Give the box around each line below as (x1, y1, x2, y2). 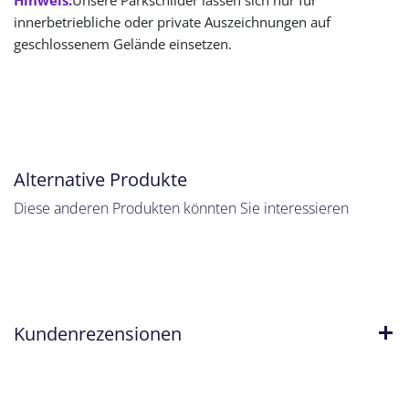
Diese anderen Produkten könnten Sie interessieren (14, 197, 349, 218)
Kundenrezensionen (14, 320, 182, 346)
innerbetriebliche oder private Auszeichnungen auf (14, 12, 330, 31)
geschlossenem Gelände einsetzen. (14, 34, 236, 53)
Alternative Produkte (14, 165, 187, 192)
